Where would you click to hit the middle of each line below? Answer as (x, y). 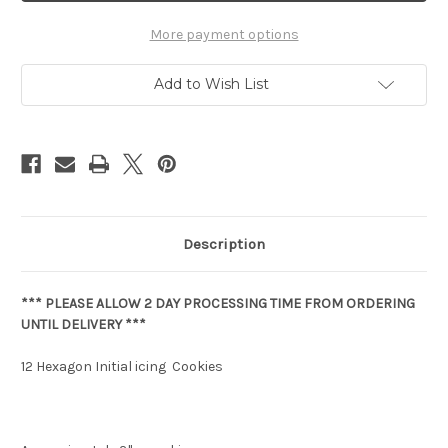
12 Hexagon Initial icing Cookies (123, 367)
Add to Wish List (211, 84)
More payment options (224, 35)
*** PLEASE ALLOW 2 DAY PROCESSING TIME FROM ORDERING (218, 304)
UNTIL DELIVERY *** (83, 325)
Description (224, 244)
